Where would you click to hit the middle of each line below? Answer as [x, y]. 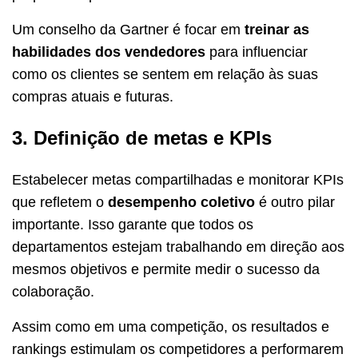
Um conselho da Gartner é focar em [128, 30]
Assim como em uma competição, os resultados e [171, 327]
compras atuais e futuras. [93, 97]
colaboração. [53, 292]
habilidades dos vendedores [109, 52]
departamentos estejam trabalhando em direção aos [178, 247]
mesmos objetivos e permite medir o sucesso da [166, 270]
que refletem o [60, 203]
